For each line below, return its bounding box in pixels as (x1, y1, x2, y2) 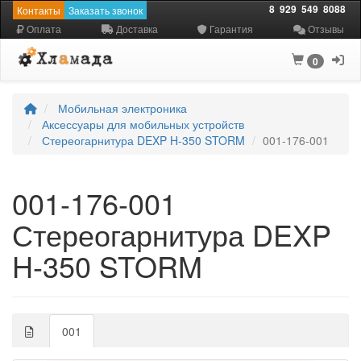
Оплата (24, 22, 61, 35)
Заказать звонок (68, 3, 143, 17)
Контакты (17, 3, 60, 17)
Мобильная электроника (58, 100, 187, 117)
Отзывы (305, 22, 344, 35)
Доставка (113, 22, 158, 35)
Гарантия (207, 22, 254, 35)
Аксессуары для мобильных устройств (42, 116, 244, 133)
